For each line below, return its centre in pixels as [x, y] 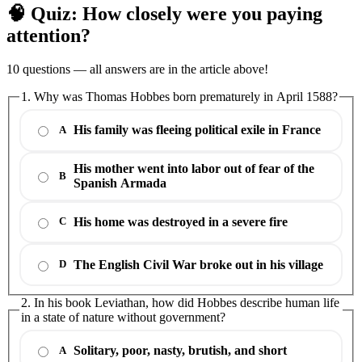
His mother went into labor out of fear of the [194, 169]
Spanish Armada [120, 183]
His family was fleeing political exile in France [197, 130]
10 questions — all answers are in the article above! [137, 69]
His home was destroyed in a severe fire [181, 221]
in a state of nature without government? [123, 318]
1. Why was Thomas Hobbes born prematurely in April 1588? [179, 97]
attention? [48, 35]
